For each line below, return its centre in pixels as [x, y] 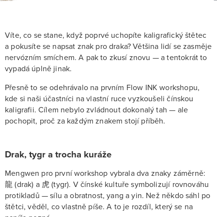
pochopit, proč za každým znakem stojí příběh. [85, 121]
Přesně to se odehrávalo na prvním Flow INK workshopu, [102, 88]
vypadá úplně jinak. [39, 69]
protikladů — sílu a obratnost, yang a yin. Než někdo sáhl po [108, 195]
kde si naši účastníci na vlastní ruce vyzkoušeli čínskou [99, 99]
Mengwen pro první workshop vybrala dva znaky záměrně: [105, 173]
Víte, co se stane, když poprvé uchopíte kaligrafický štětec [106, 35]
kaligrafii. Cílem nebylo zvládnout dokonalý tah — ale [97, 110]
